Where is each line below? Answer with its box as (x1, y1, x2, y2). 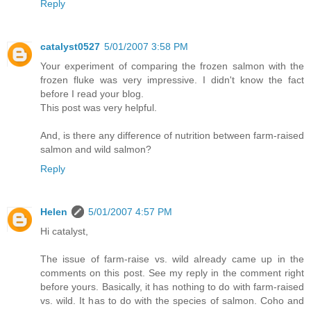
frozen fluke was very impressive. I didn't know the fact (40, 74, 304, 86)
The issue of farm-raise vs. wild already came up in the (40, 253, 304, 265)
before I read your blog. (40, 88, 144, 100)
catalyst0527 (40, 41, 100, 53)
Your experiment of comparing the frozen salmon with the (40, 60, 304, 72)
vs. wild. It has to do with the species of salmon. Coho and (40, 295, 304, 307)
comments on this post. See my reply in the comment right (40, 267, 304, 279)
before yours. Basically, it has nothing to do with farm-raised (40, 281, 304, 293)
